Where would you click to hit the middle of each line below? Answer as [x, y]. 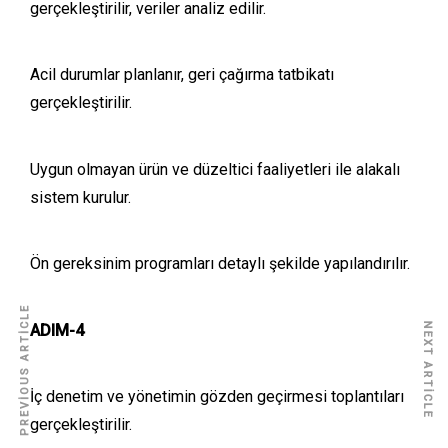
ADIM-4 [57, 330]
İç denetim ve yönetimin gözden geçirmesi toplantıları [217, 396]
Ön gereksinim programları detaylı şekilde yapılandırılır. [220, 264]
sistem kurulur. [80, 197]
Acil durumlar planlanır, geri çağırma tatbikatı [182, 75]
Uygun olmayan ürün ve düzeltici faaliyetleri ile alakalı [215, 169]
